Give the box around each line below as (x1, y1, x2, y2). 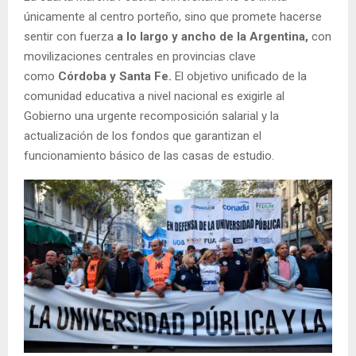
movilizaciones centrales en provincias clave (24, 49, 256, 64)
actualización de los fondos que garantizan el (24, 129, 261, 144)
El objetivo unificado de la (175, 69, 307, 84)
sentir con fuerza (24, 29, 114, 44)
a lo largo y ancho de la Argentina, (114, 29, 308, 44)
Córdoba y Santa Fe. (58, 69, 175, 84)
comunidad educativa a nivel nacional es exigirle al (24, 89, 284, 104)
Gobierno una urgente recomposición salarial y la (24, 109, 279, 124)
